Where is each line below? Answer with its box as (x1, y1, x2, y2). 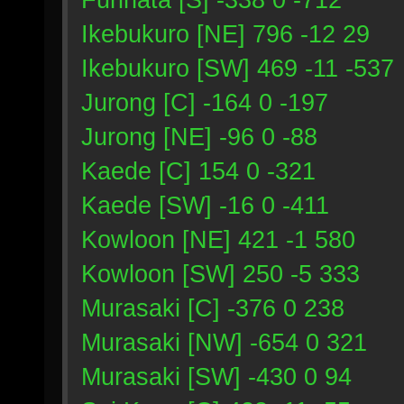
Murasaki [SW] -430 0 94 (81, 363, 352, 390)
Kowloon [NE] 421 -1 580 (81, 225, 355, 253)
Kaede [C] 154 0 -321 (81, 157, 316, 185)
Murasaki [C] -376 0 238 (81, 294, 344, 322)
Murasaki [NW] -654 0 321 (81, 328, 367, 356)
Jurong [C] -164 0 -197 (81, 88, 328, 116)
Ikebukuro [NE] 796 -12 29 (81, 20, 370, 48)
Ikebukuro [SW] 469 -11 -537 (81, 54, 394, 82)
